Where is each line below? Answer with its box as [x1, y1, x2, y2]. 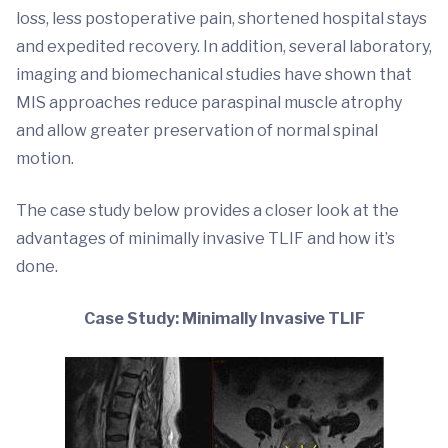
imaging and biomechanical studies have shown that [16, 65, 412, 84]
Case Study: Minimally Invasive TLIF [83, 309, 365, 328]
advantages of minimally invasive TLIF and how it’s [16, 229, 395, 248]
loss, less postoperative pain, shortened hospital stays [16, 9, 427, 28]
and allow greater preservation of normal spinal [16, 121, 378, 140]
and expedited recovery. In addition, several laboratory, [16, 37, 432, 56]
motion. [16, 149, 74, 168]
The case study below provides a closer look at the [16, 201, 399, 220]
